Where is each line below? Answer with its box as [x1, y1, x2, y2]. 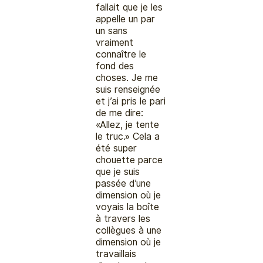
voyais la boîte [96, 201, 160, 213]
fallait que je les [96, 1, 163, 13]
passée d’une [96, 177, 151, 189]
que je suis [96, 166, 140, 177]
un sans [96, 25, 128, 36]
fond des [96, 60, 134, 72]
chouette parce [96, 154, 163, 166]
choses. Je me [96, 72, 159, 83]
